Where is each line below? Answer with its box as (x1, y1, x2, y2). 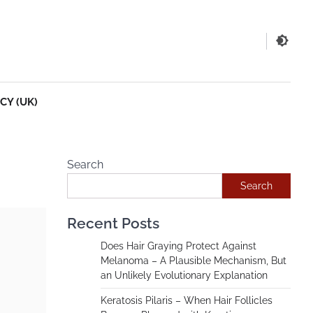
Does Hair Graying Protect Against (101, 240, 256, 252)
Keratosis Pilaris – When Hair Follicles (101, 295, 272, 306)
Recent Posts (67, 214, 159, 232)
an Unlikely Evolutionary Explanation (101, 270, 268, 281)
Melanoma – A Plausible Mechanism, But (101, 255, 286, 266)
